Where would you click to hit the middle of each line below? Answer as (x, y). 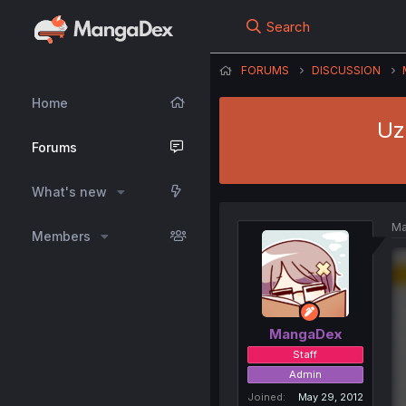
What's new (69, 192)
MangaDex (305, 333)
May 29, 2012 (330, 396)
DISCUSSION (346, 70)
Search (288, 27)
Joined (265, 396)
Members (61, 236)
